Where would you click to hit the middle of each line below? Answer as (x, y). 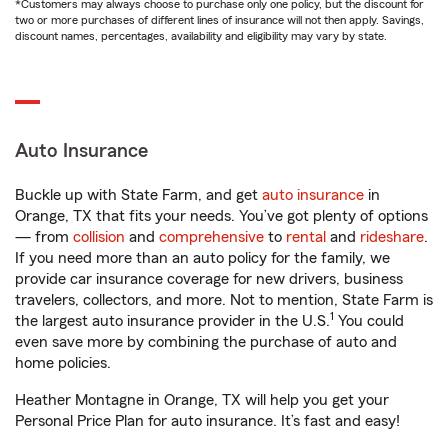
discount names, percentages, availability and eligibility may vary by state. (201, 36)
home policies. (63, 363)
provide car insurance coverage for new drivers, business (209, 279)
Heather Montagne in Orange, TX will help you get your (202, 400)
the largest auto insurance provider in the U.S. (172, 321)
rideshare (392, 237)
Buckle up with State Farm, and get (138, 195)
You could (369, 321)
